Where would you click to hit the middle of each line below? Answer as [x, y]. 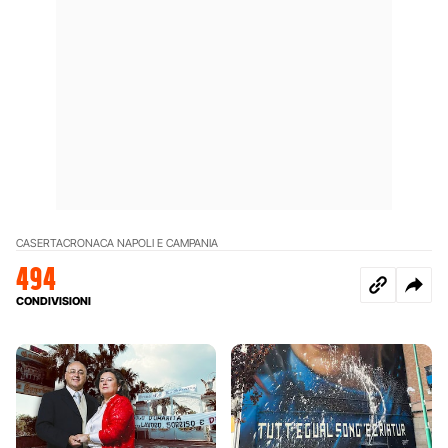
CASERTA [39, 242]
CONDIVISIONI [53, 300]
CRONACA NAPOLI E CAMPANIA [140, 242]
